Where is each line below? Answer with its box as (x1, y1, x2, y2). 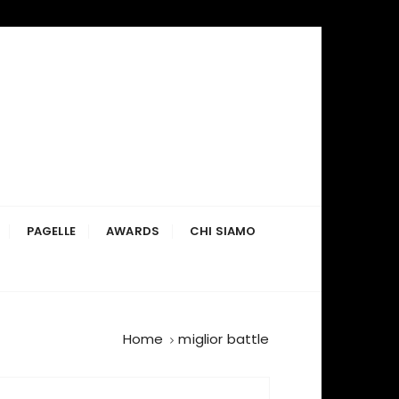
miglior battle (178, 330, 270, 348)
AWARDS (106, 223, 159, 240)
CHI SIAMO (190, 223, 256, 240)
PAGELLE (26, 223, 76, 240)
